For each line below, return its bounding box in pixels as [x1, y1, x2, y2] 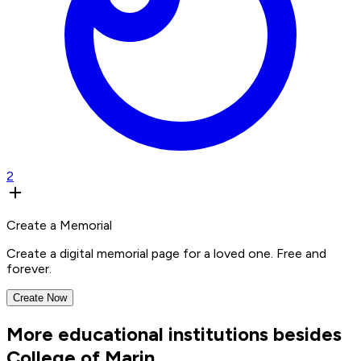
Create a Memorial [6, 217, 112, 233]
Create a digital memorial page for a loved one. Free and [6, 245, 326, 261]
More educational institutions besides [6, 322, 342, 346]
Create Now [13, 291, 67, 304]
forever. [6, 260, 52, 276]
